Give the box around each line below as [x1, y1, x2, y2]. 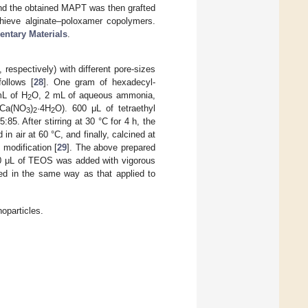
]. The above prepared [67, 142, 156, 153]
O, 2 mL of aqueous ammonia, [31, 89, 156, 100]
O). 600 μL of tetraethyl [55, 102, 156, 113]
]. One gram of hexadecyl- [43, 76, 156, 87]
